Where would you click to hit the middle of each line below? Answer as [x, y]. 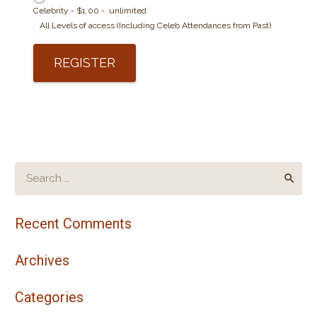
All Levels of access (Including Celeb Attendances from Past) [155, 25]
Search [27, 168]
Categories [49, 297]
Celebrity [51, 10]
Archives [42, 260]
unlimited [128, 10]
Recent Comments [73, 223]
